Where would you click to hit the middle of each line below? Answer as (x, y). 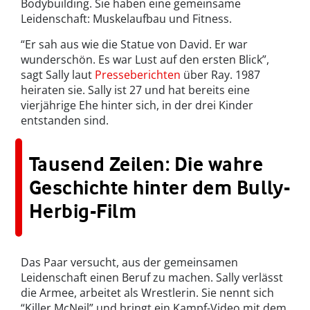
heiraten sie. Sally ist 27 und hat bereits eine (135, 90)
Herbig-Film (83, 211)
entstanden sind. (65, 120)
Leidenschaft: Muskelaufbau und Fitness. (126, 18)
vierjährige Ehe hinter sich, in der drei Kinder (137, 105)
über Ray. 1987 (220, 74)
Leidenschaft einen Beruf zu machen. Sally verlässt (152, 277)
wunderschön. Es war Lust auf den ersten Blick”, (145, 59)
